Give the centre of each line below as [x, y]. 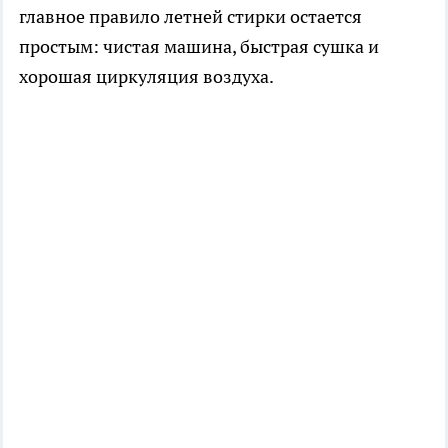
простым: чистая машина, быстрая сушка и [199, 47]
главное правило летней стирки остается [190, 17]
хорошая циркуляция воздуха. [146, 77]
